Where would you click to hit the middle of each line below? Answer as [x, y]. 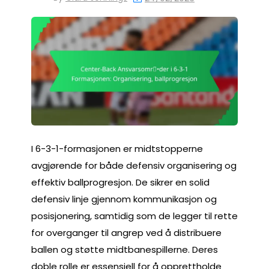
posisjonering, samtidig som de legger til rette [134, 216]
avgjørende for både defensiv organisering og [134, 165]
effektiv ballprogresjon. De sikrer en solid [120, 182]
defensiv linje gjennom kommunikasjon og [124, 199]
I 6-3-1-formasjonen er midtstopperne [117, 148]
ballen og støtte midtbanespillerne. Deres [125, 249]
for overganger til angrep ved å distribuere [126, 232]
